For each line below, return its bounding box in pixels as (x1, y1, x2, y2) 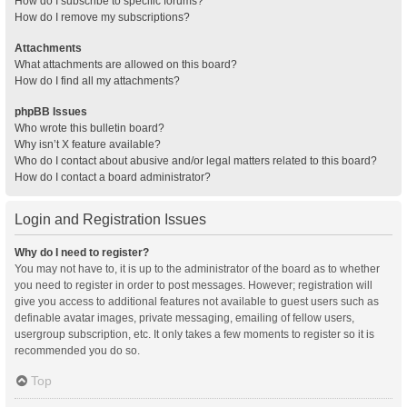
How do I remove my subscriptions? (15, 11, 190, 24)
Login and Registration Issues (15, 212, 206, 227)
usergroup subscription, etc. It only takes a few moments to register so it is (15, 328, 374, 341)
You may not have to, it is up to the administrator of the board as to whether (15, 263, 380, 275)
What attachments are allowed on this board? (15, 58, 237, 71)
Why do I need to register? (15, 246, 149, 259)
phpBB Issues (15, 105, 87, 118)
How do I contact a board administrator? (15, 171, 211, 184)
